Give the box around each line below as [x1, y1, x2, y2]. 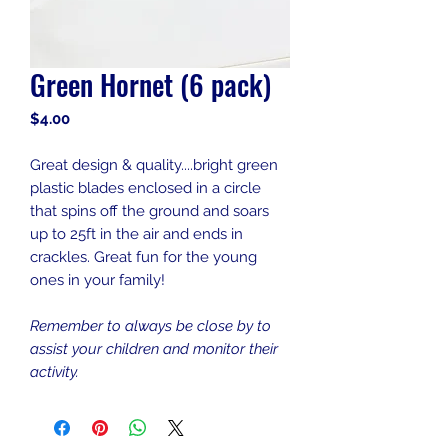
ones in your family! [30, 271, 165, 289]
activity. [30, 363, 79, 381]
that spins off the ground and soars [30, 202, 269, 220]
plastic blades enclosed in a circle [30, 179, 261, 197]
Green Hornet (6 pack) [30, 64, 271, 105]
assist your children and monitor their [30, 340, 278, 358]
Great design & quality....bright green [30, 156, 278, 174]
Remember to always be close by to [30, 317, 271, 335]
